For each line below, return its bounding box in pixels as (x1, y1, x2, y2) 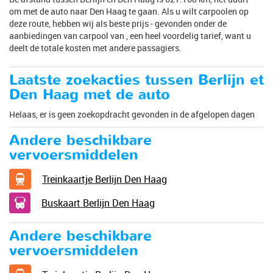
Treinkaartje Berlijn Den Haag (41, 172, 167, 186)
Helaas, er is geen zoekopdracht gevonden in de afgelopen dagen (9, 108, 255, 120)
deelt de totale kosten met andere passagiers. (9, 41, 182, 54)
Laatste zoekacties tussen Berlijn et (9, 69, 264, 90)
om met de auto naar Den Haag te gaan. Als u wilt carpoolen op (9, 5, 249, 17)
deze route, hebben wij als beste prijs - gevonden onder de (9, 17, 227, 29)
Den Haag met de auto (9, 84, 170, 105)
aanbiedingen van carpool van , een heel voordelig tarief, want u (9, 29, 251, 41)
